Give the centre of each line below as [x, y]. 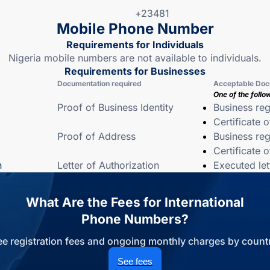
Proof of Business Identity [115, 107]
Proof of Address [96, 136]
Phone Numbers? [135, 219]
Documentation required [99, 83]
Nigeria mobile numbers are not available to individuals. [135, 58]
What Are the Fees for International [135, 202]
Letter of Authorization [108, 165]
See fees [135, 261]
